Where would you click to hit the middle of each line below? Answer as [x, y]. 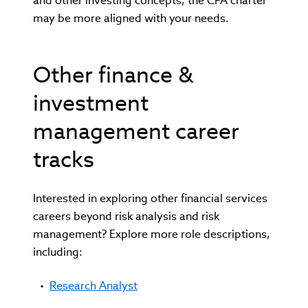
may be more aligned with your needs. [131, 18]
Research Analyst [93, 285]
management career [136, 131]
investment [91, 102]
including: [58, 252]
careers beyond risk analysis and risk [126, 216]
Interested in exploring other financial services [150, 198]
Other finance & [113, 74]
